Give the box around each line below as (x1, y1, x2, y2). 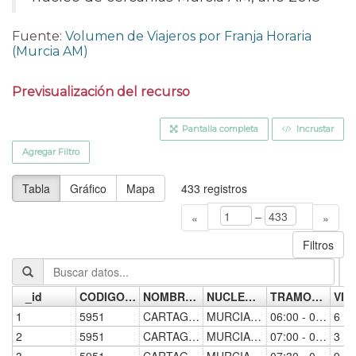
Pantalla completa (180, 122, 258, 134)
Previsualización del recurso (12, 83, 190, 99)
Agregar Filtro (22, 145, 79, 157)
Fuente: (12, 28, 65, 44)
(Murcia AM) (12, 43, 88, 59)
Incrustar (294, 122, 334, 134)
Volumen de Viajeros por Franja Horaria (65, 28, 311, 44)
